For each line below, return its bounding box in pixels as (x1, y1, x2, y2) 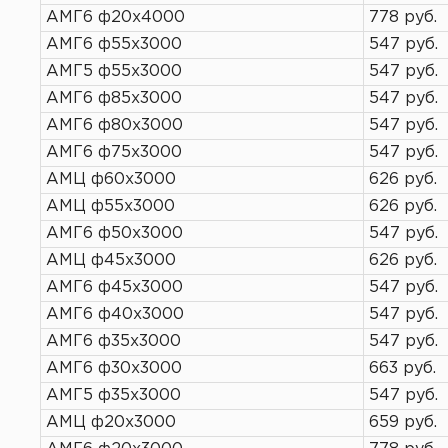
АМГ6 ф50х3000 (46, 226, 183, 241)
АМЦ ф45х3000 (46, 253, 176, 268)
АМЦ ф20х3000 (46, 415, 176, 430)
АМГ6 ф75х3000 (46, 145, 182, 160)
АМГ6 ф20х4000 (46, 10, 185, 25)
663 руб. (369, 361, 436, 376)
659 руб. (369, 415, 437, 430)
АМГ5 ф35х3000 (46, 388, 181, 403)
